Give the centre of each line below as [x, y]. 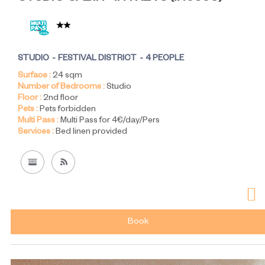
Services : [36, 133]
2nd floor [61, 99]
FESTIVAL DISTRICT [97, 59]
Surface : [34, 77]
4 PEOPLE [165, 59]
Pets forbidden [68, 110]
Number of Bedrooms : [61, 88]
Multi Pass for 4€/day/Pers [110, 122]
